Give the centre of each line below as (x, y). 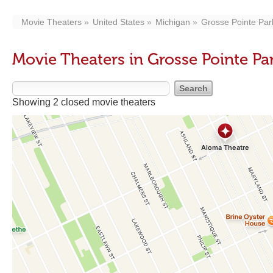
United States (119, 22)
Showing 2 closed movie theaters (84, 102)
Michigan (173, 22)
